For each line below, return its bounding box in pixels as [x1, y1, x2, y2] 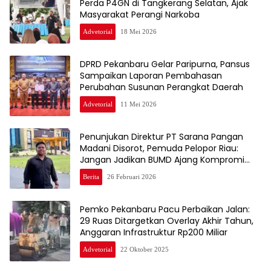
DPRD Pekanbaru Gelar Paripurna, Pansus [80, 58, 250, 71]
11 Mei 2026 [120, 100, 157, 108]
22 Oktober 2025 [120, 246, 169, 253]
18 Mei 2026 [120, 28, 157, 36]
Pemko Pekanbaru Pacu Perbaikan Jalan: [80, 203, 250, 216]
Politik [80, 165, 103, 178]
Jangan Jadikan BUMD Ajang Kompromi [80, 154, 244, 166]
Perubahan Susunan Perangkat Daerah [80, 81, 243, 94]
